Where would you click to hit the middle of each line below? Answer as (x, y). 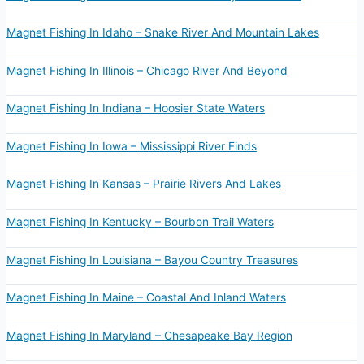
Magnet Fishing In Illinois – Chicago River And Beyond (147, 70)
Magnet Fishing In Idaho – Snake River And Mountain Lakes (162, 33)
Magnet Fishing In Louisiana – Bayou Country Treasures (152, 260)
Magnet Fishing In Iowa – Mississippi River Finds (131, 146)
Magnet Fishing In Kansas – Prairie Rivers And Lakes (143, 184)
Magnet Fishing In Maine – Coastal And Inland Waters (146, 298)
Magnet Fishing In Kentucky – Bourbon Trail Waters (140, 222)
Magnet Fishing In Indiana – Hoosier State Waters (135, 108)
